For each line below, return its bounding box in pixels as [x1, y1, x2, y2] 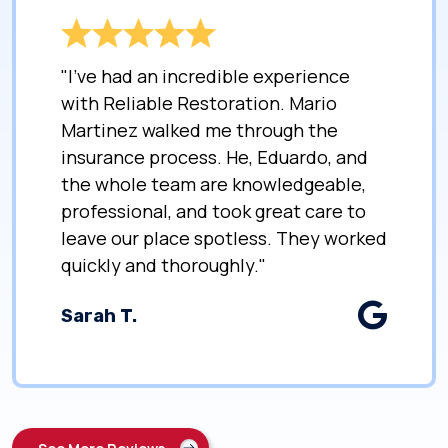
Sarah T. [61, 305, 137, 327]
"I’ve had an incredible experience [61, 64, 350, 88]
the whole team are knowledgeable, [61, 172, 366, 196]
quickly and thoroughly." [61, 253, 266, 277]
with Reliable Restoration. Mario [61, 91, 337, 115]
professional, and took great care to [61, 199, 366, 223]
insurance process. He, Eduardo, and [61, 145, 368, 169]
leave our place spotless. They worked [61, 226, 387, 250]
